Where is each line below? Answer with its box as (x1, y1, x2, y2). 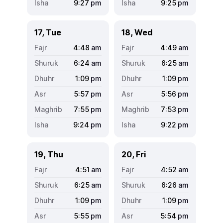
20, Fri (121, 149, 146, 159)
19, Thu (34, 149, 63, 159)
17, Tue (34, 27, 61, 37)
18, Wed (121, 27, 152, 37)
